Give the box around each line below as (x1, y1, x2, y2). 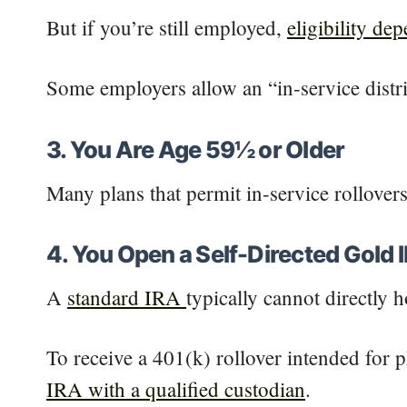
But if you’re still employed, (46, 14, 287, 42)
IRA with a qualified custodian (46, 374, 305, 402)
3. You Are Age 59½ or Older (46, 134, 345, 164)
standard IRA (67, 283, 186, 311)
